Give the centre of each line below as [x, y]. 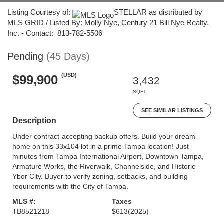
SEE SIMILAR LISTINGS [172, 110]
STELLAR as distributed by [158, 12]
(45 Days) [68, 56]
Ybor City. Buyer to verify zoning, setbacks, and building [100, 176]
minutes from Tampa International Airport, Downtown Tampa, [108, 156]
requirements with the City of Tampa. [70, 186]
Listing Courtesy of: [40, 12]
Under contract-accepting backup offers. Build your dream [104, 136]
